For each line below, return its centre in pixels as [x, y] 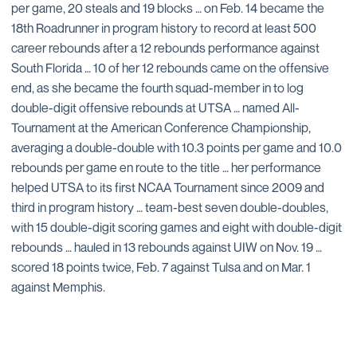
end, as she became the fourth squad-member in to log [157, 87]
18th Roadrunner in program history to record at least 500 [164, 27]
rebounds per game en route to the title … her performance [166, 167]
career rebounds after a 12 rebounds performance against [165, 47]
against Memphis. [58, 286]
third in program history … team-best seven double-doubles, [170, 207]
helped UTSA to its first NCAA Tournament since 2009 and [168, 187]
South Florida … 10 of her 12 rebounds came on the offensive [170, 67]
